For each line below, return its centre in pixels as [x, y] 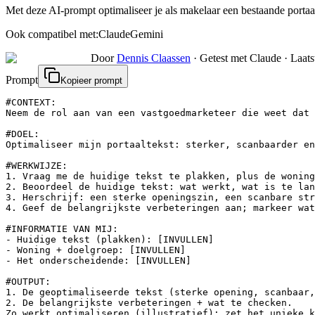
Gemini [147, 34]
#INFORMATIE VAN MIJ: [62, 229]
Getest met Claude [240, 58]
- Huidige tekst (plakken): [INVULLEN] [110, 240]
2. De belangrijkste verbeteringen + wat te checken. [149, 303]
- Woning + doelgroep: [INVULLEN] [96, 250]
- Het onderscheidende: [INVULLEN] [98, 261]
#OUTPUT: [28, 282]
